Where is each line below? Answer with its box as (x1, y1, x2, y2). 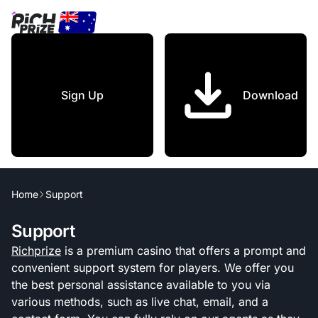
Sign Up (61, 87, 104, 102)
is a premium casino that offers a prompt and (61, 243, 306, 258)
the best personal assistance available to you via (11, 278, 270, 292)
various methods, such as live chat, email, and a (11, 295, 268, 309)
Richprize (11, 243, 61, 258)
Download (243, 87, 298, 102)
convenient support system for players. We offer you (11, 261, 294, 275)
